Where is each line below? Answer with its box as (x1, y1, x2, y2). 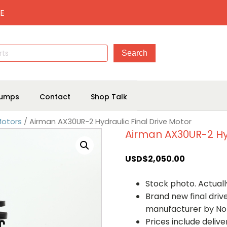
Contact (40, 91, 70, 102)
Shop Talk (91, 91, 127, 102)
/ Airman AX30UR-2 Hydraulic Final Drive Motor (22, 117, 192, 127)
